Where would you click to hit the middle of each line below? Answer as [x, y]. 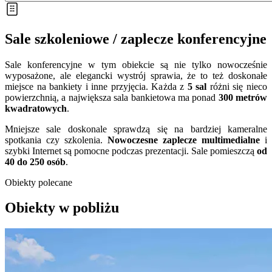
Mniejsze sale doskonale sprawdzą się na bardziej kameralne [136, 129]
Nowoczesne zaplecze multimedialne [184, 140]
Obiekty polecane [39, 182]
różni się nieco [237, 86]
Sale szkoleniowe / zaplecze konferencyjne [136, 39]
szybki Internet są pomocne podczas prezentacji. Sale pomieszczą [131, 151]
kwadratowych [36, 108]
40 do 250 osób [35, 161]
